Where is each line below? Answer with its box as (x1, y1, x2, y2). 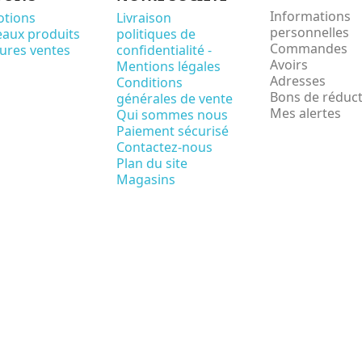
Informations (270, 6, 351, 25)
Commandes (270, 39, 347, 57)
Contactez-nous (116, 137, 213, 156)
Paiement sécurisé (116, 121, 229, 140)
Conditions (116, 73, 183, 91)
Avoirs (270, 55, 308, 74)
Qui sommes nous (116, 105, 228, 124)
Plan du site (116, 154, 187, 172)
